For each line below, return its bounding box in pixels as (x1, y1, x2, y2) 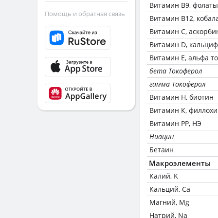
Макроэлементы (149, 158, 211, 168)
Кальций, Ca (149, 184, 190, 194)
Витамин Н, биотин (149, 92, 214, 102)
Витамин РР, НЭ (149, 119, 201, 128)
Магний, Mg (149, 198, 189, 207)
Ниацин (149, 132, 174, 141)
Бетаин (149, 145, 174, 154)
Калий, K (149, 171, 178, 181)
